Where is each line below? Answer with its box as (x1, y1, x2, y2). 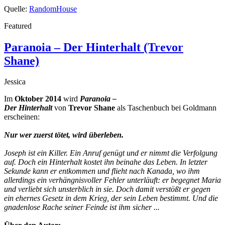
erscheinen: (4, 113, 40, 122)
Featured (4, 21, 32, 30)
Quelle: (4, 4, 29, 13)
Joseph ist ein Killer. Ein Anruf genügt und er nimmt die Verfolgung (4, 149, 217, 158)
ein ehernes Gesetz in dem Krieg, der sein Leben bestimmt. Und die (4, 194, 218, 203)
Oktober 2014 (15, 94, 61, 103)
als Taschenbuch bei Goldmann (115, 103, 216, 113)
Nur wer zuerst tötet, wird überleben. (4, 131, 124, 140)
